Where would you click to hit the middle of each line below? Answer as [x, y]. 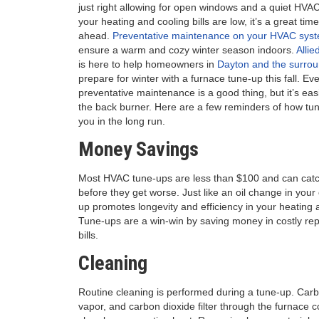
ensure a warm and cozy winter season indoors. [187, 50]
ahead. [95, 36]
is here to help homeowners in [147, 64]
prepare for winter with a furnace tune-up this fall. [189, 78]
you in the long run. [121, 121]
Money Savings [138, 149]
